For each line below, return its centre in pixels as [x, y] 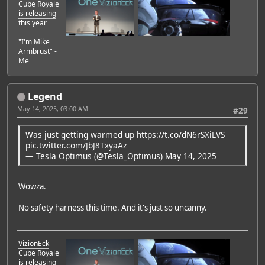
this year [33, 22]
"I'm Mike [34, 41]
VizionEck [34, 244]
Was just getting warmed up [81, 134]
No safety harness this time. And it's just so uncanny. [113, 207]
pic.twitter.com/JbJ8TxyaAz [76, 145]
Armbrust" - [38, 51]
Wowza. [32, 186]
